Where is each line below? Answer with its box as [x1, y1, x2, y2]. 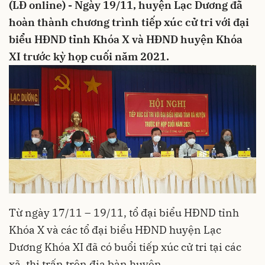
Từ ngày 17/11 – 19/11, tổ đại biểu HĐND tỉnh [9, 206, 239, 220]
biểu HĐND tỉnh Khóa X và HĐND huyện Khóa [9, 32, 243, 46]
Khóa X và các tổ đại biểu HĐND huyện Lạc [9, 223, 221, 237]
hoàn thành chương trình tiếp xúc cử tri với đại [9, 15, 249, 29]
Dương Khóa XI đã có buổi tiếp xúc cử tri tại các [9, 240, 241, 254]
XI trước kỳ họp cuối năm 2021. [9, 49, 172, 63]
